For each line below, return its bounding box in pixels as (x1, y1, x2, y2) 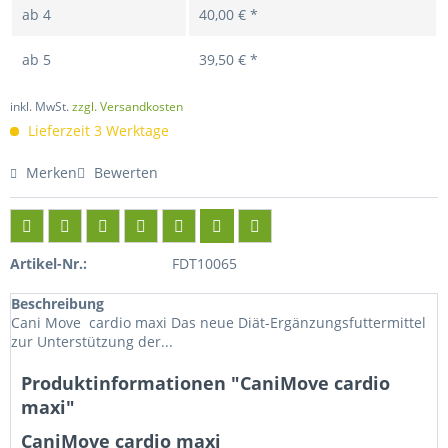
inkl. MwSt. (10, 98, 72, 115)
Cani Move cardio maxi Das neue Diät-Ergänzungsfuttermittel (11, 313, 430, 332)
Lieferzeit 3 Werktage (24, 121, 169, 140)
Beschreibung (11, 294, 104, 313)
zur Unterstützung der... (11, 332, 173, 351)
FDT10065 (171, 254, 237, 273)
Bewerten (90, 163, 158, 182)
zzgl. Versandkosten (72, 98, 183, 115)
